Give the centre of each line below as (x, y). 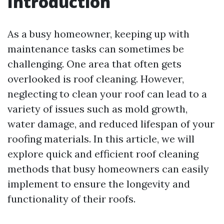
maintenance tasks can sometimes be (96, 49)
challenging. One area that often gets (94, 64)
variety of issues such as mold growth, (97, 109)
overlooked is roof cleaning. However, (96, 79)
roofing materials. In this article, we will (101, 139)
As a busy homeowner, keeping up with (98, 34)
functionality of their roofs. (71, 199)
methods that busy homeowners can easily (108, 169)
